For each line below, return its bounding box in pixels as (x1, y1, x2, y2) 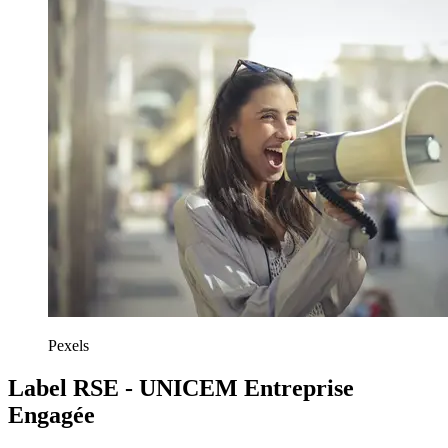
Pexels (48, 337, 89, 355)
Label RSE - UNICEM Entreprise (8, 374, 354, 401)
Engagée (8, 401, 95, 428)
